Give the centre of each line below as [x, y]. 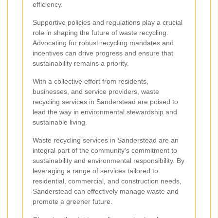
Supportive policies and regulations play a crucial [108, 22]
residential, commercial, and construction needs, [107, 181]
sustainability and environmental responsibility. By [109, 160]
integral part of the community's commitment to [105, 150]
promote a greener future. [73, 201]
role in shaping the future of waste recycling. [100, 32]
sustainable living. [60, 122]
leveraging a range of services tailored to [95, 171]
